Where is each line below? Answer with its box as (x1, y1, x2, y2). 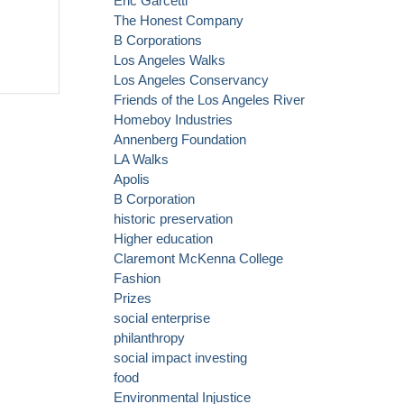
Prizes (114, 290, 151, 307)
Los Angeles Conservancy (114, 72, 269, 88)
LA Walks (114, 151, 169, 168)
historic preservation (114, 211, 233, 227)
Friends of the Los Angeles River (114, 92, 305, 108)
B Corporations (114, 32, 202, 49)
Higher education (114, 231, 213, 247)
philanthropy (114, 330, 185, 346)
